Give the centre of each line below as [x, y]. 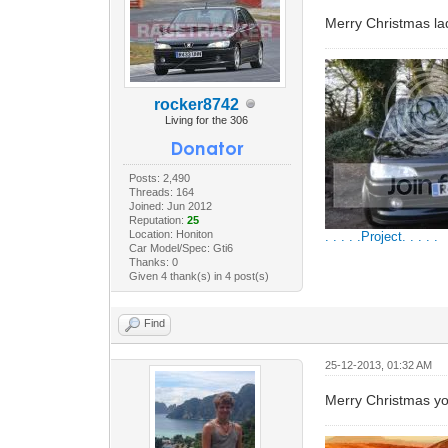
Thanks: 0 [153, 261]
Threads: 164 [161, 191]
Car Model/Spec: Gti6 [180, 247]
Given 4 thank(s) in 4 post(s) [198, 275]
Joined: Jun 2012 [170, 205]
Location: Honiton [170, 233]
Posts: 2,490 [159, 177]
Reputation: [157, 219]
